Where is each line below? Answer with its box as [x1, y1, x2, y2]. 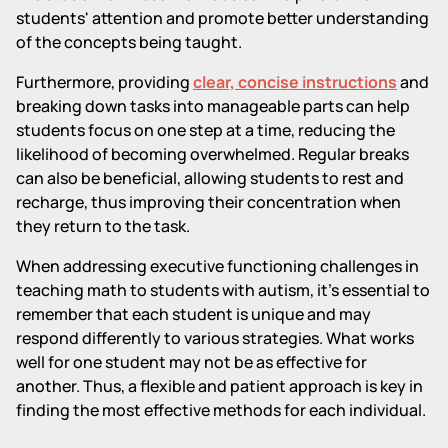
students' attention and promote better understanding [16, 6, 429, 29]
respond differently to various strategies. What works [16, 326, 414, 349]
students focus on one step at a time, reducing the [16, 118, 395, 141]
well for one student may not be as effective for [16, 350, 367, 373]
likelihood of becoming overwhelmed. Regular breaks [16, 142, 409, 165]
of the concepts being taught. [16, 30, 242, 53]
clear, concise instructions [193, 70, 397, 93]
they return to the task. [16, 214, 190, 237]
